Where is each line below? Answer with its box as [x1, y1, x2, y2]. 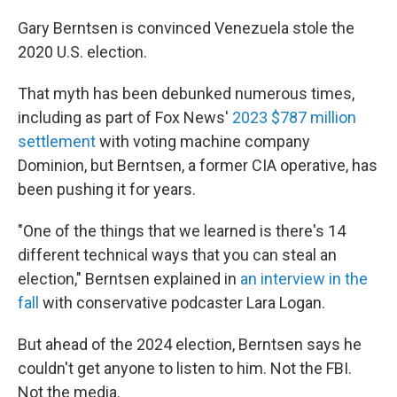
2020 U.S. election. [18, 43, 147, 61]
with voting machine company [96, 132, 310, 151]
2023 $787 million [232, 108, 356, 127]
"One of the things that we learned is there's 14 [18, 222, 346, 240]
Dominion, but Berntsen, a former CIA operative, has [18, 156, 378, 175]
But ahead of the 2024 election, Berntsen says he [18, 335, 362, 354]
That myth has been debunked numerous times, [18, 84, 354, 103]
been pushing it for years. [18, 180, 196, 198]
